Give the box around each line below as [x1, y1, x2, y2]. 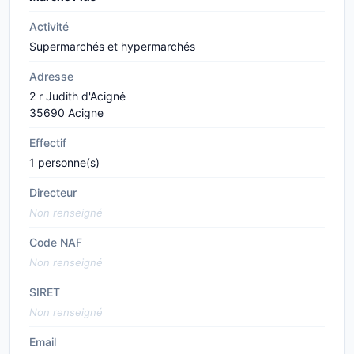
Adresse [29, 70, 73, 83]
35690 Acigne [29, 106, 104, 119]
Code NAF [29, 235, 82, 249]
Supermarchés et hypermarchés [29, 40, 195, 53]
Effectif [29, 136, 66, 149]
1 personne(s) [29, 156, 100, 169]
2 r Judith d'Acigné [29, 89, 126, 103]
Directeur [29, 186, 77, 199]
